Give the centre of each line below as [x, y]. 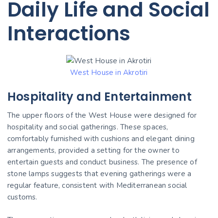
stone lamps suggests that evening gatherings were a [100, 174]
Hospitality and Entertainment [100, 97]
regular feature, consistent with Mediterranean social [97, 186]
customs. [22, 197]
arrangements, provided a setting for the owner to [93, 151]
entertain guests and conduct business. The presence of [102, 162]
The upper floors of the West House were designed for [102, 116]
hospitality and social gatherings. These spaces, [88, 127]
